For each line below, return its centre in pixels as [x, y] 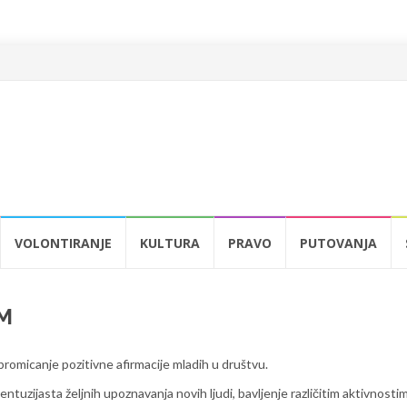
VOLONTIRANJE [63, 243]
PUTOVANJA [338, 243]
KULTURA [170, 243]
